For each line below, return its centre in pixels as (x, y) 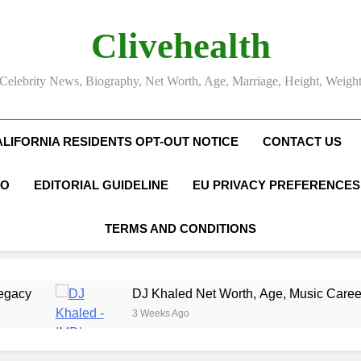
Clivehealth (180, 46)
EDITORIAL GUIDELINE (102, 185)
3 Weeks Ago (59, 313)
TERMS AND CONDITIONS (180, 228)
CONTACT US (303, 141)
